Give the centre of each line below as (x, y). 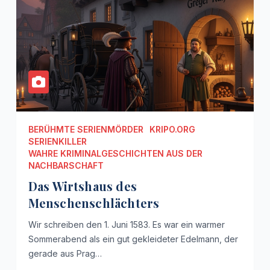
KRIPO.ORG (172, 130)
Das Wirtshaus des (83, 186)
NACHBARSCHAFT (66, 166)
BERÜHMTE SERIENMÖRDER (86, 130)
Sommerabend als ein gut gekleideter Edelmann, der (133, 239)
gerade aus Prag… (65, 254)
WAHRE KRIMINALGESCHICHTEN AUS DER (115, 154)
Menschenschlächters (94, 203)
